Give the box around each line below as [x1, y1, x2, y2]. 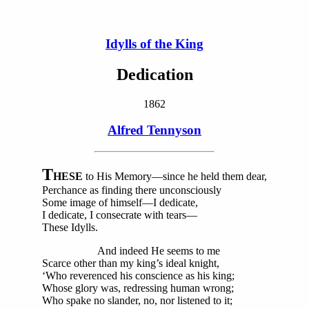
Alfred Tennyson [108, 123, 201, 138]
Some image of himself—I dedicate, [42, 196, 198, 208]
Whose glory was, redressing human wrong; [42, 281, 234, 294]
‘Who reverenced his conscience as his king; [42, 269, 235, 281]
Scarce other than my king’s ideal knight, [42, 257, 219, 269]
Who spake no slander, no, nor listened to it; [42, 294, 232, 306]
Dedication [116, 65, 193, 83]
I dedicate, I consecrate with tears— [42, 208, 197, 221]
